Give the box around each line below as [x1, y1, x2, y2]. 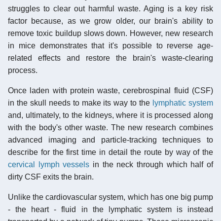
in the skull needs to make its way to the [8, 98, 153, 107]
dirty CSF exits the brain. [8, 172, 94, 181]
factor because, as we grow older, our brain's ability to [8, 16, 213, 25]
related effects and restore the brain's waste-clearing [8, 53, 213, 62]
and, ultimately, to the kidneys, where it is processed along [8, 110, 213, 119]
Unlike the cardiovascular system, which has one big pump [8, 192, 213, 201]
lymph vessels [38, 160, 90, 169]
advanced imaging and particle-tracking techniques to [8, 135, 213, 144]
